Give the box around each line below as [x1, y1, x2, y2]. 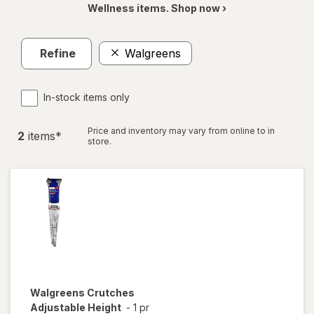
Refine [40, 46, 76, 61]
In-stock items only [43, 90, 130, 103]
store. [88, 135, 111, 146]
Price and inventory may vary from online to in [88, 125, 275, 136]
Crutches [87, 286, 135, 299]
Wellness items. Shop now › [88, 1, 226, 14]
